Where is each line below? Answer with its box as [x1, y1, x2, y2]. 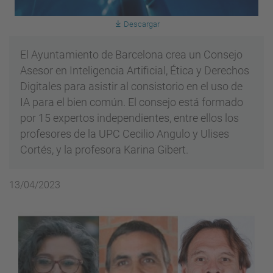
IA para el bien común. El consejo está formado [20, 96, 243, 109]
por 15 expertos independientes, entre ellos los [20, 112, 239, 125]
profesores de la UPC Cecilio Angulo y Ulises [20, 127, 229, 141]
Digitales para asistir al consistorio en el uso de [20, 80, 243, 93]
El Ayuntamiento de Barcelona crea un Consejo [20, 48, 243, 62]
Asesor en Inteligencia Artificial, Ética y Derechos [20, 64, 249, 77]
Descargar [123, 19, 160, 29]
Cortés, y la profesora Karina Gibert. [20, 143, 188, 157]
